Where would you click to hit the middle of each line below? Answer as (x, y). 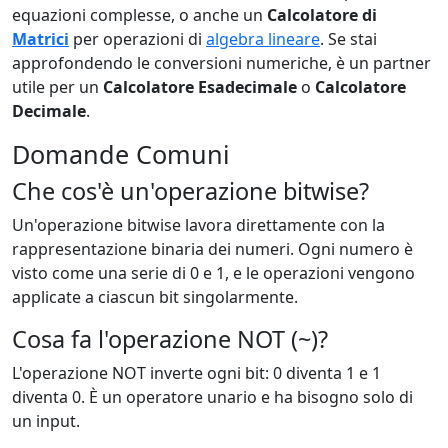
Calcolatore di (322, 15)
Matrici (40, 39)
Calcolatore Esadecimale (200, 87)
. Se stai (348, 39)
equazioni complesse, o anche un (139, 15)
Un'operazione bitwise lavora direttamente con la (198, 225)
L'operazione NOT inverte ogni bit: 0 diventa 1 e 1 (196, 373)
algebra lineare (263, 39)
